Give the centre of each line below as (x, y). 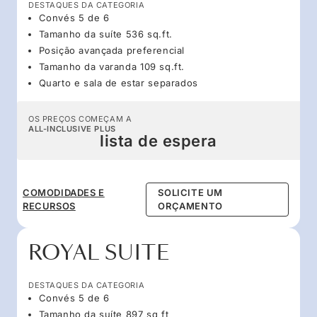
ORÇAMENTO (190, 206)
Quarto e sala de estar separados (118, 82)
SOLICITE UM (191, 192)
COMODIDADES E (64, 192)
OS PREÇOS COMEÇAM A (80, 119)
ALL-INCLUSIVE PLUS (72, 128)
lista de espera (158, 140)
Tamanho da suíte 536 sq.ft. (105, 34)
